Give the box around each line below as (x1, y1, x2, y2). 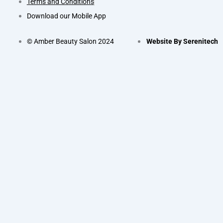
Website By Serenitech (146, 37, 218, 46)
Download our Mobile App (26, 12, 106, 20)
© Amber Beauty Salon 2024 (26, 37, 114, 46)
